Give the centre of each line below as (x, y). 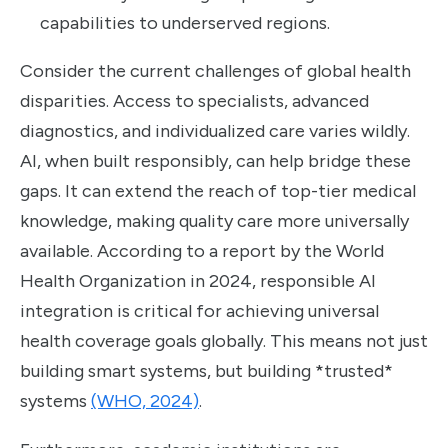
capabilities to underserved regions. (185, 22)
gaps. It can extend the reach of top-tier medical (218, 191)
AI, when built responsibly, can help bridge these (215, 161)
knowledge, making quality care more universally (214, 221)
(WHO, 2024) (145, 401)
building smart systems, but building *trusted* (206, 371)
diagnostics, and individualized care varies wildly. (215, 131)
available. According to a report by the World (202, 251)
